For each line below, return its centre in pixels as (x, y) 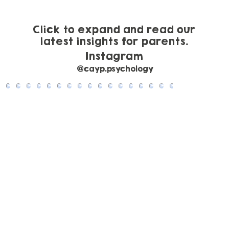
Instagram (114, 56)
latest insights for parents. (114, 41)
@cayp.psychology (115, 69)
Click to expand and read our (114, 29)
